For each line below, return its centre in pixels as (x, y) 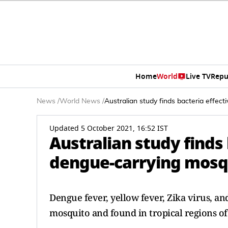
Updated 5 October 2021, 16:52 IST (109, 129)
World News (80, 101)
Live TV (198, 76)
